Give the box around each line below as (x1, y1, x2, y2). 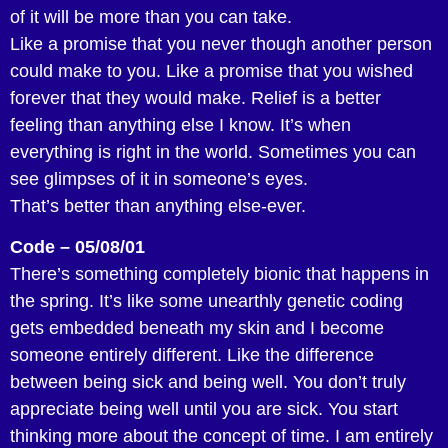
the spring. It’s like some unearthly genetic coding (10, 290, 403, 311)
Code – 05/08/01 (10, 236, 145, 257)
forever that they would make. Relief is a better (10, 87, 381, 108)
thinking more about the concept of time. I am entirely (10, 425, 433, 446)
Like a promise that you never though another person (10, 33, 432, 54)
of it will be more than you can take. (10, 6, 292, 27)
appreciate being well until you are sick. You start (10, 398, 398, 419)
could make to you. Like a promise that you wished (10, 60, 413, 81)
